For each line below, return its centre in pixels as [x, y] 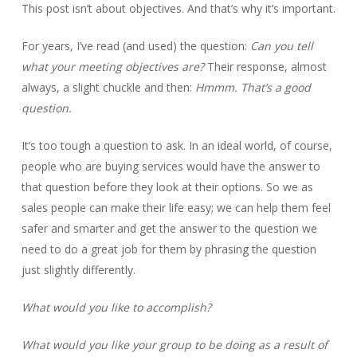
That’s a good [275, 87]
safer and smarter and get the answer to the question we [169, 228]
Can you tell [281, 46]
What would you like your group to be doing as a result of [174, 345]
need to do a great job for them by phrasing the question [169, 249]
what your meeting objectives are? [112, 67]
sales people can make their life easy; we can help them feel [176, 208]
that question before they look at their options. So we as [167, 187]
